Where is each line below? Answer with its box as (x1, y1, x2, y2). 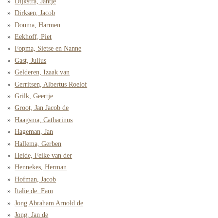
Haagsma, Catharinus (15, 116, 73, 124)
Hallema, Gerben (15, 140, 62, 147)
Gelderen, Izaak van (15, 69, 70, 76)
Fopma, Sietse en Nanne (15, 45, 82, 53)
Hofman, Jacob (15, 175, 56, 183)
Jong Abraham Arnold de (15, 199, 84, 207)
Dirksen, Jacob (15, 9, 55, 17)
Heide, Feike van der (15, 151, 73, 159)
